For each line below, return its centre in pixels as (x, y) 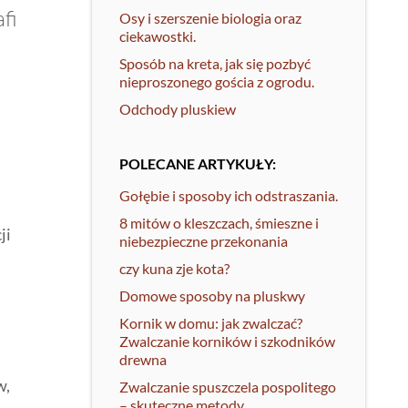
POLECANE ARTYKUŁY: (198, 163)
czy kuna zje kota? (174, 268)
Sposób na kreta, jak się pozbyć (215, 63)
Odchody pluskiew (178, 109)
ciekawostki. (158, 36)
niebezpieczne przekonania (204, 241)
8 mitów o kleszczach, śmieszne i (219, 223)
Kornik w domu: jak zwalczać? (211, 323)
